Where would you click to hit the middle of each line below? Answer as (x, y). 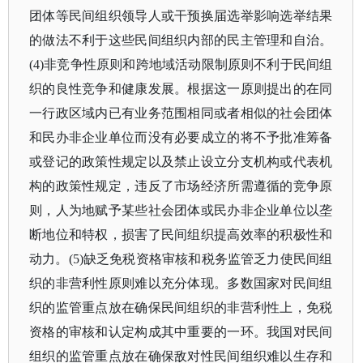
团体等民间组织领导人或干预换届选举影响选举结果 (181, 16)
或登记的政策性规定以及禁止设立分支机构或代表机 (181, 162)
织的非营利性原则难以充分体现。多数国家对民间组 (181, 283)
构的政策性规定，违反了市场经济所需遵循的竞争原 (181, 186)
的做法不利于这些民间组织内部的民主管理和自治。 (181, 40)
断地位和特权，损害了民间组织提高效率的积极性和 (181, 235)
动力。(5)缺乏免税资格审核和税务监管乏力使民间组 (181, 259)
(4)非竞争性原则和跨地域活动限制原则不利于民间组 (181, 64)
